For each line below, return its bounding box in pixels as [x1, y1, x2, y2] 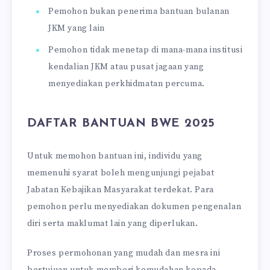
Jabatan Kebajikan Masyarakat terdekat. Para [27, 184, 214, 195]
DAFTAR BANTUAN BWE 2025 [27, 118, 215, 130]
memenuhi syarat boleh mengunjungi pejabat [27, 167, 215, 178]
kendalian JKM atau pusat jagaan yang [48, 61, 204, 72]
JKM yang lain [48, 22, 105, 34]
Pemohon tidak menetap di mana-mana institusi [48, 44, 243, 55]
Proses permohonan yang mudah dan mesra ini [27, 247, 221, 259]
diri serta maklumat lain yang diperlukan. [27, 218, 198, 229]
